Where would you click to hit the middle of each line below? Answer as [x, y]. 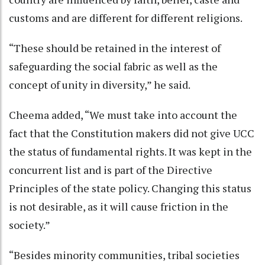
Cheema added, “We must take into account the [123, 114]
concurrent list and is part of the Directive [111, 169]
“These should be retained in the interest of [115, 48]
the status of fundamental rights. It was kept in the [130, 151]
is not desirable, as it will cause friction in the [119, 206]
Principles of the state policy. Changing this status [130, 188]
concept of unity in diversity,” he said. [100, 84]
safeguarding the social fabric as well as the [113, 66]
